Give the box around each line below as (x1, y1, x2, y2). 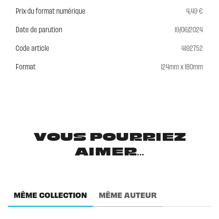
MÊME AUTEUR (99, 190, 157, 200)
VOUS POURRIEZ (33, 131, 186, 144)
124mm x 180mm (161, 61, 203, 71)
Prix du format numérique (16, 5, 86, 15)
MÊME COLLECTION (14, 190, 87, 200)
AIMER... (75, 146, 144, 158)
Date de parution (16, 24, 62, 34)
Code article (16, 43, 49, 52)
